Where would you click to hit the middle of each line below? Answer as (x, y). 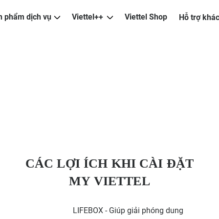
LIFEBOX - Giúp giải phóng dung (128, 210)
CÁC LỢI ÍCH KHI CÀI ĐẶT (109, 163)
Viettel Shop (146, 17)
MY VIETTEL (109, 181)
